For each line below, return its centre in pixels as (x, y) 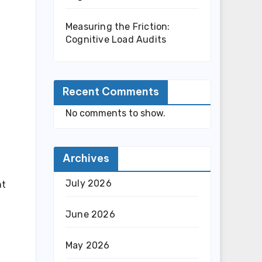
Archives (86, 158)
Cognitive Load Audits (116, 39)
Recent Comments (111, 92)
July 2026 (89, 183)
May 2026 (88, 245)
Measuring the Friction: (118, 27)
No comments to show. (116, 113)
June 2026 (90, 214)
